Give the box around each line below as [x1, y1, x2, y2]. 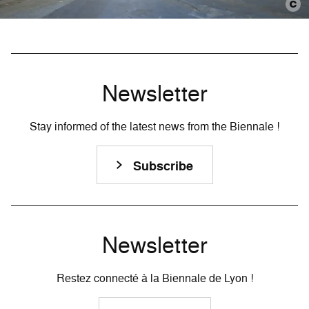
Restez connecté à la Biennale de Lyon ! [56, 270, 253, 286]
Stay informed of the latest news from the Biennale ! [30, 119, 279, 134]
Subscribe [132, 157, 193, 175]
